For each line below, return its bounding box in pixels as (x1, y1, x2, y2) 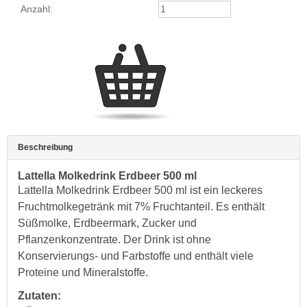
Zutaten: (18, 290, 61, 302)
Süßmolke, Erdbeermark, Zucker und (18, 217, 197, 229)
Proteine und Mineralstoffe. (18, 267, 148, 278)
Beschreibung (18, 143, 73, 152)
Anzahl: (21, 3, 56, 14)
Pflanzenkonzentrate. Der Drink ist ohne (18, 234, 211, 245)
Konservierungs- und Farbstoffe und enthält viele (18, 250, 254, 262)
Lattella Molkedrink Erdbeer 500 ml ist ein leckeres (18, 184, 262, 196)
